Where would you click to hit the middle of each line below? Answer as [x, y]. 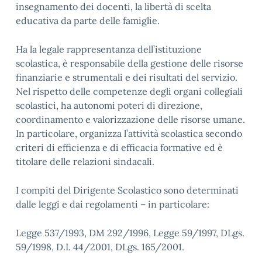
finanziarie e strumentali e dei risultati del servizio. [127, 77]
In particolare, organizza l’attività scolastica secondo [129, 133]
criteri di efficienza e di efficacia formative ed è [119, 147]
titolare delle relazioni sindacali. [85, 161]
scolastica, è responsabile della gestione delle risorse [130, 63]
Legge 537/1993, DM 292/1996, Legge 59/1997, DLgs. [130, 233]
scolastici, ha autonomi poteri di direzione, [109, 105]
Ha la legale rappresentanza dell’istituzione [109, 49]
